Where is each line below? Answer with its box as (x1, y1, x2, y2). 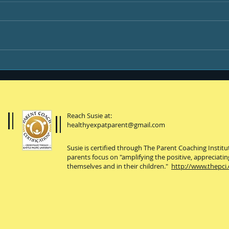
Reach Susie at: (67, 111, 112, 121)
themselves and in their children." (67, 162, 171, 171)
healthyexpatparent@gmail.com (67, 120, 165, 130)
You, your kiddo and (42, 61, 132, 71)
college (42, 72, 75, 82)
